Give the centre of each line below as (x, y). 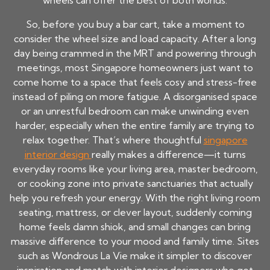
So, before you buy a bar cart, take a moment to (135, 24)
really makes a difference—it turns (168, 155)
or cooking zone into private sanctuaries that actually (135, 184)
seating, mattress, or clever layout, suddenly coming (135, 212)
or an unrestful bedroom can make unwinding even (135, 111)
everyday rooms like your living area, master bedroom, (135, 169)
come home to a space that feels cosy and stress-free (135, 82)
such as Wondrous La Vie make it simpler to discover (135, 256)
